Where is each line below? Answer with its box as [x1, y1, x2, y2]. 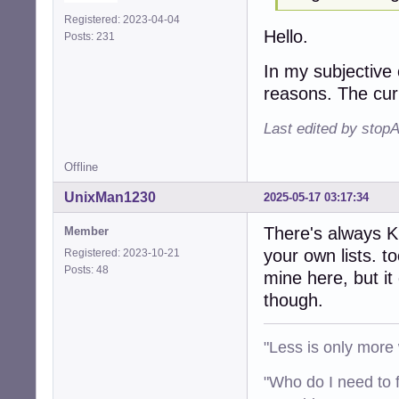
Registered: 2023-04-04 [64, 13, 180, 27]
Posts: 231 [64, 30, 120, 44]
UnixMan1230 [64, 189, 156, 205]
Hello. [264, 26, 308, 46]
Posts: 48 [64, 263, 114, 276]
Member [64, 224, 109, 238]
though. [264, 289, 323, 310]
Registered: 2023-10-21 [64, 246, 180, 259]
